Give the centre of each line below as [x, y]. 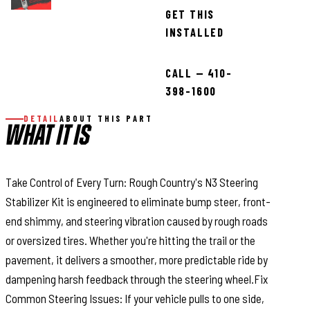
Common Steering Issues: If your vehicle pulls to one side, [135, 299]
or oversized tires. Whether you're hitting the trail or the [130, 240]
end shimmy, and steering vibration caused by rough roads [137, 221]
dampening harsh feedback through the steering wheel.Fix [137, 279]
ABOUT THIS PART [106, 119]
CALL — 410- [199, 73]
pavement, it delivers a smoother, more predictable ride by [137, 260]
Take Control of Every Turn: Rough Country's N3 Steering [132, 182]
